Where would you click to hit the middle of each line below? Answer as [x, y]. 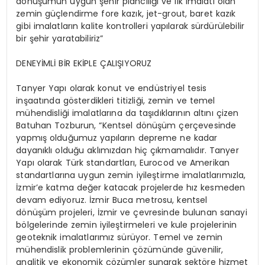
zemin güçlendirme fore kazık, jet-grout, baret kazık [126, 13]
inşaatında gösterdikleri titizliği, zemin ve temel [116, 100]
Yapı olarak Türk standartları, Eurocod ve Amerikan [123, 162]
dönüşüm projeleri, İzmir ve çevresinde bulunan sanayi [132, 212]
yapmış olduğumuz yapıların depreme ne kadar [117, 138]
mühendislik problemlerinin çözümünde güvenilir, [120, 249]
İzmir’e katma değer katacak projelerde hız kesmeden [131, 187]
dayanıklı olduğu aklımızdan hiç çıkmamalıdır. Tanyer [127, 150]
